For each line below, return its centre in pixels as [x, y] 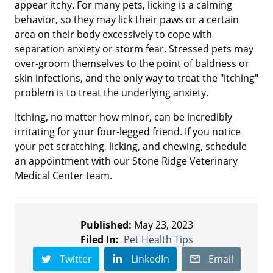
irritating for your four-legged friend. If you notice [128, 131]
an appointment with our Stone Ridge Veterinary [126, 161]
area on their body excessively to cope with [113, 34]
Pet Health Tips [158, 239]
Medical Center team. [63, 175]
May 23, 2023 [162, 225]
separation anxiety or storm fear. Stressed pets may [134, 48]
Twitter [76, 259]
